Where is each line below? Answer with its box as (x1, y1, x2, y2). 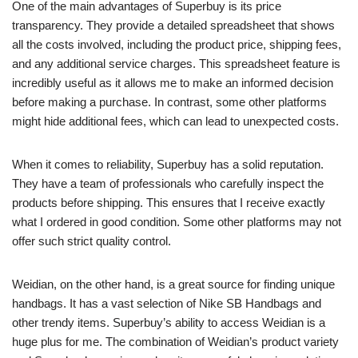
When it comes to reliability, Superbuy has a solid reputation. (12, 157, 324, 171)
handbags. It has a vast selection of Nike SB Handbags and (12, 296, 321, 310)
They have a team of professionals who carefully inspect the (12, 177, 324, 190)
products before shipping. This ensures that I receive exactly (12, 196, 325, 209)
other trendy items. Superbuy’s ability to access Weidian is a (12, 316, 325, 329)
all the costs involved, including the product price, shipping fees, (12, 38, 341, 51)
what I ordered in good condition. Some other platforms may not (12, 215, 341, 229)
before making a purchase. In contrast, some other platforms (12, 95, 327, 109)
